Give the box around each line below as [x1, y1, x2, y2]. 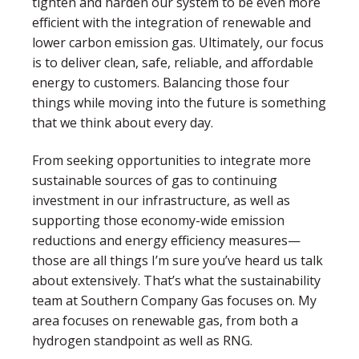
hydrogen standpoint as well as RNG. [32, 332, 256, 350]
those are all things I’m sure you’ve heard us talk [32, 252, 323, 270]
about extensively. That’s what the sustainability [32, 272, 321, 290]
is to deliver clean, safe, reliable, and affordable [32, 53, 313, 71]
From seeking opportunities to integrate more [32, 151, 311, 170]
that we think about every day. [32, 113, 220, 131]
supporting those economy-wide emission [32, 212, 284, 230]
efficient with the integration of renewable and [32, 13, 311, 31]
